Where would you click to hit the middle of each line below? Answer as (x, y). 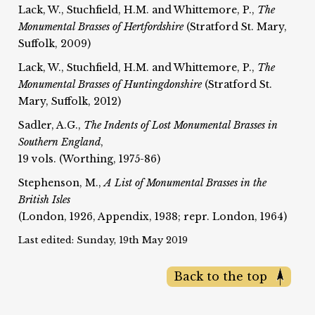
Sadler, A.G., (51, 125)
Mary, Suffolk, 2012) (70, 101)
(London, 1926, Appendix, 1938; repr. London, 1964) (153, 216)
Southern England (60, 142)
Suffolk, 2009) (55, 43)
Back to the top (220, 276)
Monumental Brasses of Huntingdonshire (110, 84)
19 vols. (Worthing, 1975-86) (90, 159)
